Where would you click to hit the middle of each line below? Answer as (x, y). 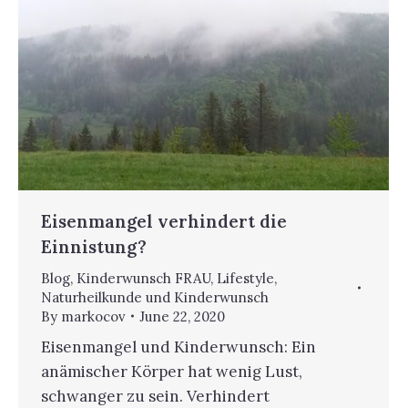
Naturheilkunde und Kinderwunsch (155, 297)
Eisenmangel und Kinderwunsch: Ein (178, 347)
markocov (93, 316)
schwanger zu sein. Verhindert (155, 396)
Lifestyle (245, 278)
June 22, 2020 (182, 316)
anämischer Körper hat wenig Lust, (172, 371)
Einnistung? (94, 246)
